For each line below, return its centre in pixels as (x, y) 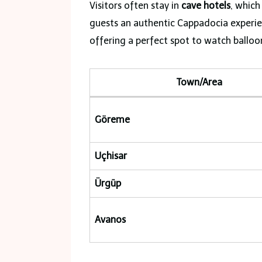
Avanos (110, 219)
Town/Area (199, 82)
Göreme (112, 119)
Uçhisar (111, 156)
